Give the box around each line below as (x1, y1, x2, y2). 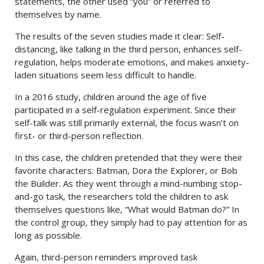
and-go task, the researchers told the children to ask (15, 190, 228, 203)
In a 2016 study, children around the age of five (15, 91, 207, 103)
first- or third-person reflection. (15, 130, 143, 142)
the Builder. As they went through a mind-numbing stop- (15, 177, 242, 190)
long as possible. (15, 229, 82, 242)
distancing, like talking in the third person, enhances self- (15, 43, 242, 55)
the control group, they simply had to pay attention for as (15, 216, 247, 229)
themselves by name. (15, 8, 101, 21)
